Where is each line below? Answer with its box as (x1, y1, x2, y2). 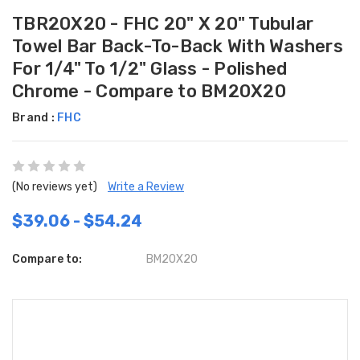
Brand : (12, 110, 57, 125)
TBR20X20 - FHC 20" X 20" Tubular (12, 12, 313, 35)
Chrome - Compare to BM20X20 (12, 80, 286, 102)
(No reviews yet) (12, 179, 97, 194)
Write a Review (108, 179, 184, 194)
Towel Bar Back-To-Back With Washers (12, 35, 343, 57)
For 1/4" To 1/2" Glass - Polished (12, 57, 288, 80)
